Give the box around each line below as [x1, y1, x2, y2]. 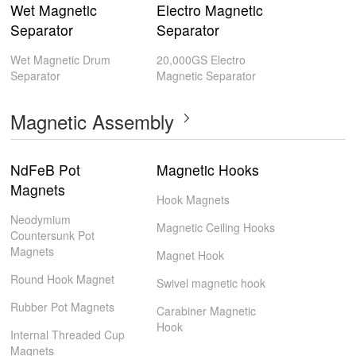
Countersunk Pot [10, 227, 95, 243]
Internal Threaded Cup [10, 327, 126, 342]
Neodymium [10, 211, 72, 227]
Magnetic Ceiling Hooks [156, 219, 275, 235]
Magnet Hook [156, 247, 224, 263]
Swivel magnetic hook [156, 275, 265, 291]
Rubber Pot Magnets [10, 299, 115, 315]
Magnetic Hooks [156, 160, 259, 180]
